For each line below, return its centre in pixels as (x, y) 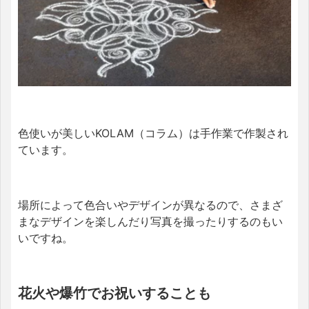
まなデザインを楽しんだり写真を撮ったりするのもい (150, 221)
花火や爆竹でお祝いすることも (114, 293)
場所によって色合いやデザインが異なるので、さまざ (150, 205)
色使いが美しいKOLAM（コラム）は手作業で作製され (153, 133)
